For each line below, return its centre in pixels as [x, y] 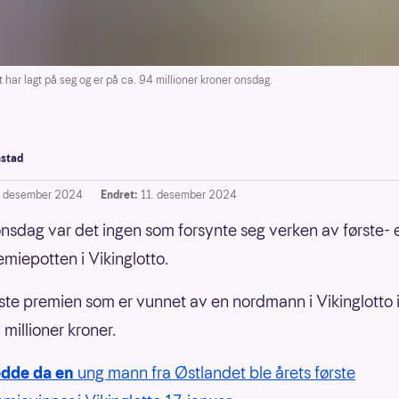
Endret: [119, 195]
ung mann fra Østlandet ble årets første [216, 373]
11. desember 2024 [189, 195]
